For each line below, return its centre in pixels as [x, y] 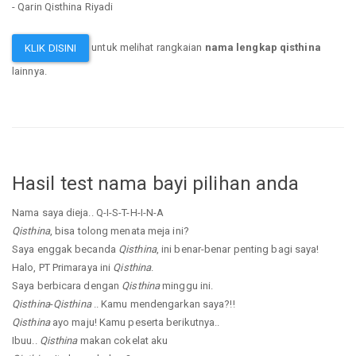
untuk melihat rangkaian [147, 47]
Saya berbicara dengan [67, 285]
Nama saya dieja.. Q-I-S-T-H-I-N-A [88, 212]
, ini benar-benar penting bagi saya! [238, 249]
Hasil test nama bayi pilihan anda [156, 184]
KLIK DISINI [51, 48]
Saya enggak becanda [65, 249]
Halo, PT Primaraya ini [63, 267]
